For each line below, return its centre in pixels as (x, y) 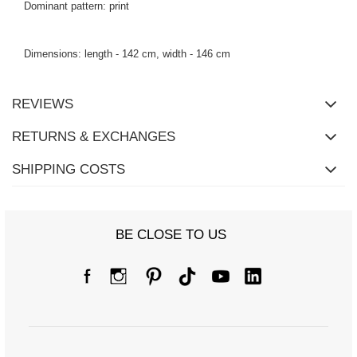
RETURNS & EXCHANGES (94, 137)
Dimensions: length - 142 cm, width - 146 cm (127, 54)
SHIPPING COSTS (69, 170)
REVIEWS (43, 104)
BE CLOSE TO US (171, 235)
